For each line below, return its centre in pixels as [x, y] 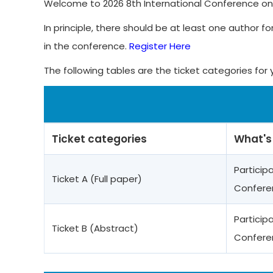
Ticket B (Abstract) [95, 228]
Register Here [160, 46]
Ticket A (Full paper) [97, 179]
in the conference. [87, 46]
